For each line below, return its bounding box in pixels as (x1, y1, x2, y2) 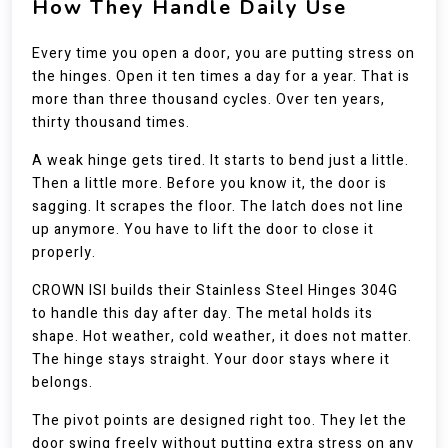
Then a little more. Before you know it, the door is (32, 173, 387, 194)
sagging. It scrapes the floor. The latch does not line (32, 196, 404, 217)
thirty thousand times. (32, 112, 190, 133)
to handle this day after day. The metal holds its (32, 303, 373, 324)
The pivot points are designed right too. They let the (32, 410, 407, 431)
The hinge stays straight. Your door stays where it (32, 349, 390, 370)
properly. (32, 242, 96, 263)
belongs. (32, 372, 93, 393)
